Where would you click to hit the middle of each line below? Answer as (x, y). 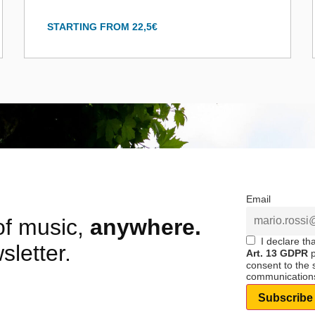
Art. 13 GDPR (277, 253)
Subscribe (285, 298)
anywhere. (146, 227)
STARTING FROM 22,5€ (102, 26)
